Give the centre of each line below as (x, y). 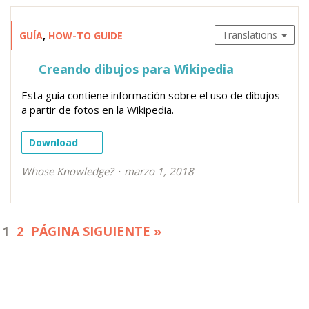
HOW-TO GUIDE (86, 35)
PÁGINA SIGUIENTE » (96, 231)
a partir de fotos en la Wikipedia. (98, 109)
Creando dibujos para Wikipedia (134, 69)
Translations (251, 34)
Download (53, 142)
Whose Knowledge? (67, 171)
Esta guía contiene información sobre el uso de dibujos (151, 95)
